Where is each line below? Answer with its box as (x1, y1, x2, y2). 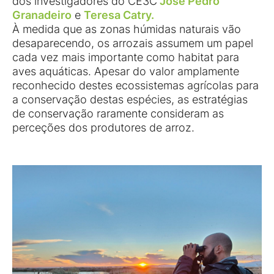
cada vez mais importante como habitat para (12, 51, 239, 64)
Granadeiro (12, 9, 72, 22)
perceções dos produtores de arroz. (12, 121, 194, 135)
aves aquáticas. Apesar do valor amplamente (12, 65, 239, 78)
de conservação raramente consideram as (12, 107, 224, 120)
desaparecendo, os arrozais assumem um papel (12, 37, 253, 50)
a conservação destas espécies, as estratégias (12, 93, 248, 106)
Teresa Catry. (84, 9, 154, 22)
